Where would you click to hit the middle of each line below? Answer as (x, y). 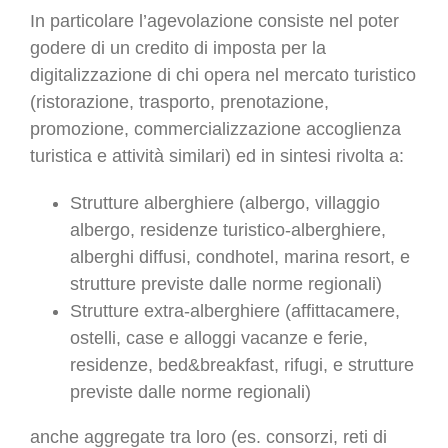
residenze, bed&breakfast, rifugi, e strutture (242, 364)
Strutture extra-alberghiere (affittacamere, (235, 310)
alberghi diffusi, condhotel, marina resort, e (240, 256)
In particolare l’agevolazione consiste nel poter (214, 20)
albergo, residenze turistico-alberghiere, (228, 229)
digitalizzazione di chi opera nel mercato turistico (223, 74)
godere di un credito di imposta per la (178, 47)
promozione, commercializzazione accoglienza (215, 128)
